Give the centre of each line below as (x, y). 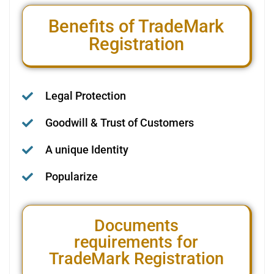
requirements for (136, 243)
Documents (136, 226)
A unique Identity (87, 150)
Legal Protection (85, 96)
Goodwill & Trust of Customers (119, 123)
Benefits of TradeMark (136, 27)
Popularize (71, 177)
